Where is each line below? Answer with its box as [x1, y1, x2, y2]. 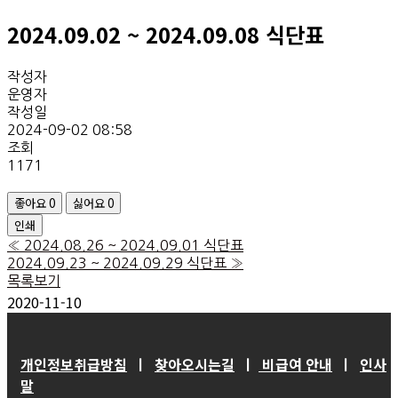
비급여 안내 [259, 354, 332, 376]
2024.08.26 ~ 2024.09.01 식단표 [24, 238, 243, 253]
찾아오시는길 [155, 354, 235, 376]
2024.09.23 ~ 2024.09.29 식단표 [7, 256, 227, 271]
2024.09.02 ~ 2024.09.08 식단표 [7, 19, 324, 51]
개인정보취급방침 [20, 354, 127, 376]
